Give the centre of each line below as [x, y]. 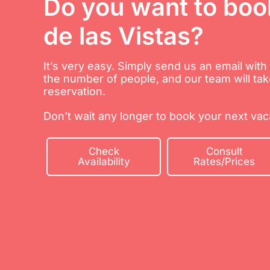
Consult [224, 152]
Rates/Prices [224, 162]
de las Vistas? [124, 36]
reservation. [74, 92]
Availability [104, 162]
